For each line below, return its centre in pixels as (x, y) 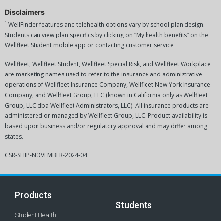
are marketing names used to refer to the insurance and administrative (104, 74)
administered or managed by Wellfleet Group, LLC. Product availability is (106, 116)
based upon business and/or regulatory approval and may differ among (106, 126)
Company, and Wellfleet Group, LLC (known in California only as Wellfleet (106, 95)
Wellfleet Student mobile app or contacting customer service (89, 45)
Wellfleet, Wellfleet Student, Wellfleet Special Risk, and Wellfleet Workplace (108, 64)
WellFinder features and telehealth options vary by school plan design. (107, 25)
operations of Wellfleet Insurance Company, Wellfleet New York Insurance (108, 85)
